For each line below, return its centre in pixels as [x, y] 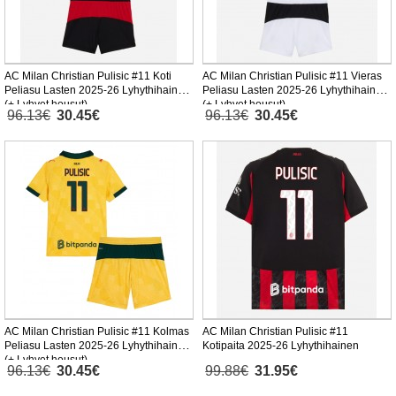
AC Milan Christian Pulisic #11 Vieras [292, 76]
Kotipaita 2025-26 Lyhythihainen [281, 346]
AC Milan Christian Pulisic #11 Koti [88, 76]
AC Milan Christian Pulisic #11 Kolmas [97, 332]
